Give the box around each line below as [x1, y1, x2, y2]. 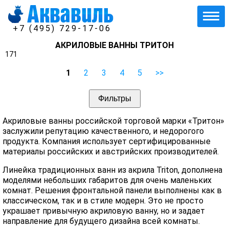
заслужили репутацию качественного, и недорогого [3, 126, 204, 136]
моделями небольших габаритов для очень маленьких [3, 175, 212, 185]
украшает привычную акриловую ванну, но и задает [3, 206, 205, 216]
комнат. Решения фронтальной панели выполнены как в [3, 186, 222, 195]
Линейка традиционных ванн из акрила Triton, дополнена [3, 165, 222, 175]
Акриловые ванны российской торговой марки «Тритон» [3, 116, 224, 126]
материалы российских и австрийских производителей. [3, 147, 219, 156]
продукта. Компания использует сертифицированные [3, 136, 211, 146]
